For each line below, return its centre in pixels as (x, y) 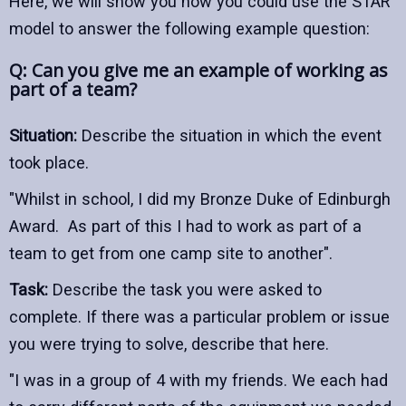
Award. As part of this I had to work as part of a (185, 226)
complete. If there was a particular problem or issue (199, 316)
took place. (49, 162)
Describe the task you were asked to (185, 289)
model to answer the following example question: (189, 28)
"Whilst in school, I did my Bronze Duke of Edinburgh (200, 198)
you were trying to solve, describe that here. (169, 343)
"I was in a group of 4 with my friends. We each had (198, 380)
